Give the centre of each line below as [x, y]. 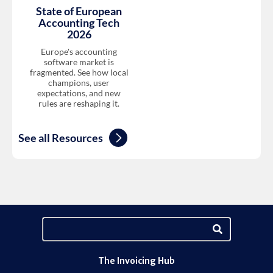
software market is [79, 62]
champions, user [79, 82]
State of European [79, 11]
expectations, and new [79, 93]
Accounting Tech [79, 23]
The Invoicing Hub [136, 261]
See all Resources [61, 138]
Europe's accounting [79, 51]
